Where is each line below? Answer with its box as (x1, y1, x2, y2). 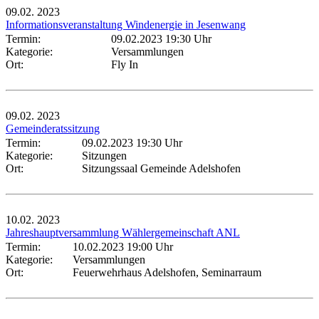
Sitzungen (82, 149, 127, 162)
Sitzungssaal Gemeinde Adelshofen (82, 162, 241, 174)
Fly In (111, 58, 138, 70)
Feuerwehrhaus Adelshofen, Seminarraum (73, 266, 261, 278)
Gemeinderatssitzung (6, 122, 100, 135)
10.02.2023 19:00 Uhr (73, 240, 173, 253)
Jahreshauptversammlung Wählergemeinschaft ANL (6, 226, 240, 239)
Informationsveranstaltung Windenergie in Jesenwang (6, 18, 246, 31)
